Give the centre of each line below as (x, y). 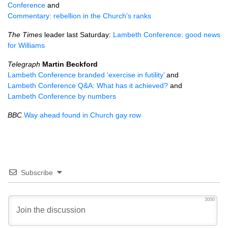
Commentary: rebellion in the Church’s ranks (79, 16)
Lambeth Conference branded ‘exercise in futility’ (86, 75)
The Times (25, 35)
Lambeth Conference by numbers (62, 96)
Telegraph (24, 64)
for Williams (26, 45)
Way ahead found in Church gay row (82, 115)
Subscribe (37, 173)
